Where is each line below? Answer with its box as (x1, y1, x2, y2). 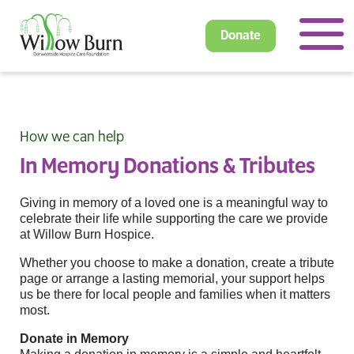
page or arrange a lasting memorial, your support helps (20, 272, 325, 285)
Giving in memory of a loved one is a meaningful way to (20, 196, 328, 209)
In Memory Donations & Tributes (20, 155, 315, 179)
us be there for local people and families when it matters (20, 288, 330, 301)
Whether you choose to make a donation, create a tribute (20, 256, 334, 269)
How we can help (20, 130, 124, 145)
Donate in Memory (20, 332, 129, 345)
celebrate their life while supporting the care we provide (20, 212, 328, 225)
